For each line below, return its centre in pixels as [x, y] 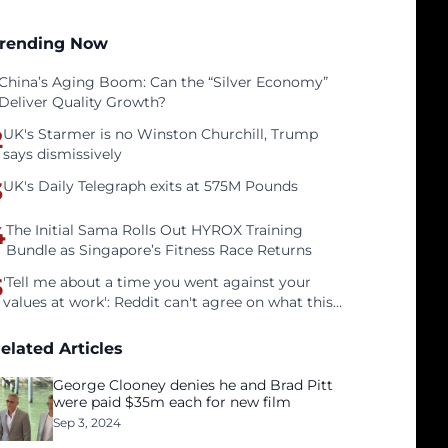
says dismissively [63, 154]
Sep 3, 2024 [87, 422]
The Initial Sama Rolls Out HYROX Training [155, 230]
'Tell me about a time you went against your [157, 282]
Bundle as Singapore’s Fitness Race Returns [159, 250]
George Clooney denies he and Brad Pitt [193, 385]
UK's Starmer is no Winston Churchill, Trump [161, 134]
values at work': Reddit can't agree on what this [168, 302]
